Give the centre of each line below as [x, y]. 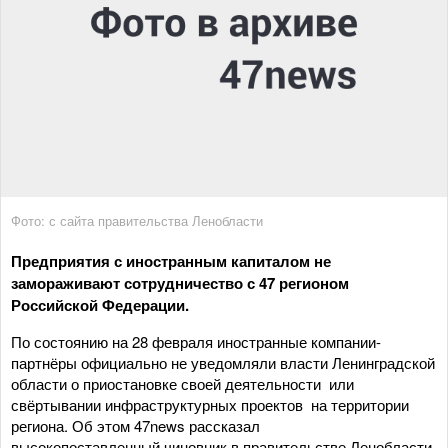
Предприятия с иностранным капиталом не [171, 260]
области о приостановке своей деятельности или [182, 383]
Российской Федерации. [100, 304]
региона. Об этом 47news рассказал [135, 425]
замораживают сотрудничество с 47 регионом [180, 282]
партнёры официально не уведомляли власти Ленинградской [223, 362]
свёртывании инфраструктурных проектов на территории [210, 404]
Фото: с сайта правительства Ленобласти [137, 220]
